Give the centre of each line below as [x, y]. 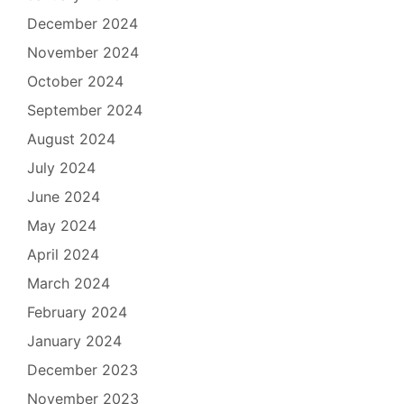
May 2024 [62, 225]
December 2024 [83, 23]
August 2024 [71, 138]
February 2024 [77, 312]
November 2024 [83, 52]
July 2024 [61, 167]
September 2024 [85, 110]
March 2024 [69, 283]
